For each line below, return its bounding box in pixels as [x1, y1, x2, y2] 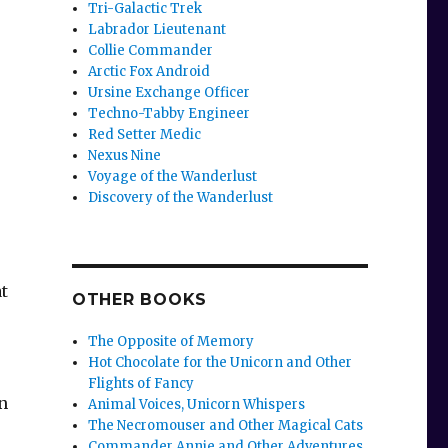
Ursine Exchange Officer [88, 84, 251, 102]
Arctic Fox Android [88, 63, 211, 81]
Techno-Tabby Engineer [88, 105, 251, 123]
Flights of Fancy [88, 375, 195, 393]
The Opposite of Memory [88, 333, 255, 351]
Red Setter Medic [88, 126, 202, 144]
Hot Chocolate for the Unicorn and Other [88, 354, 353, 372]
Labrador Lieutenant [88, 21, 227, 39]
